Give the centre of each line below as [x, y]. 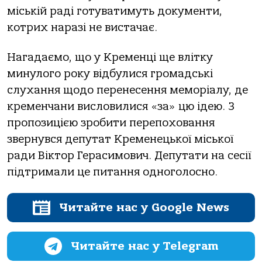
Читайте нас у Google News [144, 208]
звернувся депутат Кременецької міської [120, 139]
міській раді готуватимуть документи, [115, 11]
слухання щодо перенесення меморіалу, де [127, 90]
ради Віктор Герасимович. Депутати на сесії [129, 155]
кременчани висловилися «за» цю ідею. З [121, 106]
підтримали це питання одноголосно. [112, 172]
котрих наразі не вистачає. [82, 28]
